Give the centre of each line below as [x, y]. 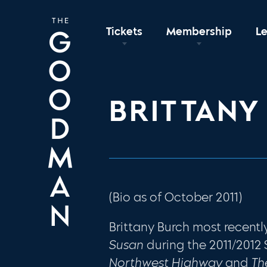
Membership [199, 31]
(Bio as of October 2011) [176, 197]
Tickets [125, 31]
